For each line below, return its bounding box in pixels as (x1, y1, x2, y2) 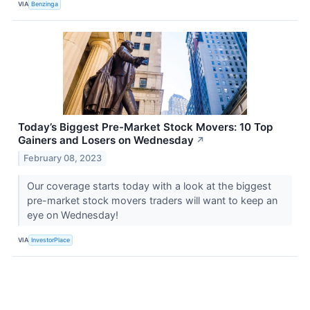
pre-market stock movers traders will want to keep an (26, 194, 277, 207)
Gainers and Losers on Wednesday (18, 134, 194, 147)
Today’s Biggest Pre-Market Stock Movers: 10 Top (18, 120, 273, 134)
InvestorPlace (31, 235, 71, 244)
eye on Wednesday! (26, 209, 121, 221)
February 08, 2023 (24, 153, 102, 164)
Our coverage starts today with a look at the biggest (26, 180, 271, 192)
